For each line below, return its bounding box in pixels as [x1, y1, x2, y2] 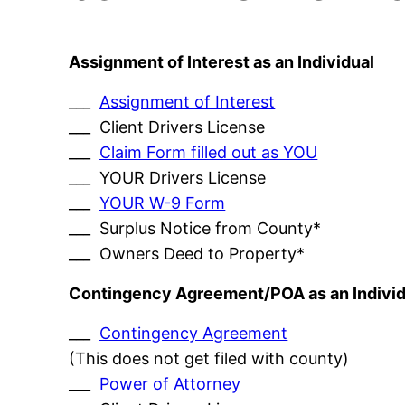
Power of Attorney [99, 374, 241, 394]
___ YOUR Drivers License [69, 168, 267, 188]
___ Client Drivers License [69, 118, 266, 137]
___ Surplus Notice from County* [69, 219, 322, 239]
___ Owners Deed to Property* [69, 244, 306, 264]
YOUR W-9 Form [99, 193, 226, 213]
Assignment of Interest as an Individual [69, 52, 375, 72]
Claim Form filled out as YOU [99, 143, 318, 163]
